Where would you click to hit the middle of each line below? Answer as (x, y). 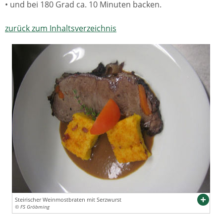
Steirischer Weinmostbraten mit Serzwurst (68, 199)
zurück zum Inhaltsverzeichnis (61, 28)
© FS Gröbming (32, 207)
